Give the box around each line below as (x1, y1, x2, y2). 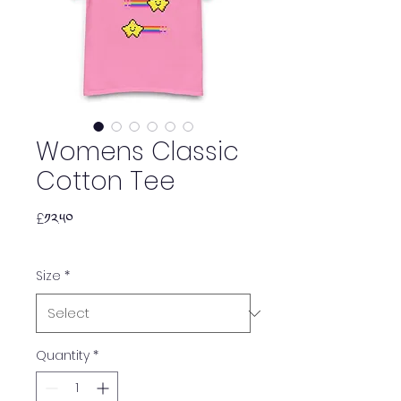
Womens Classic (36, 134, 239, 170)
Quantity (36, 346, 90, 365)
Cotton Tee (36, 164, 175, 200)
